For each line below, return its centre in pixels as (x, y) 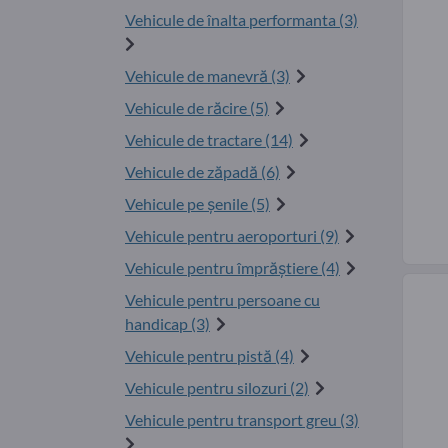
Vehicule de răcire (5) (197, 108)
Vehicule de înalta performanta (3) (241, 20)
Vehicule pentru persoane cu (222, 300)
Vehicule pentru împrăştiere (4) (232, 268)
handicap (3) (167, 324)
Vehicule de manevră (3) (207, 76)
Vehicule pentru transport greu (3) (242, 420)
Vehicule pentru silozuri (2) (217, 388)
